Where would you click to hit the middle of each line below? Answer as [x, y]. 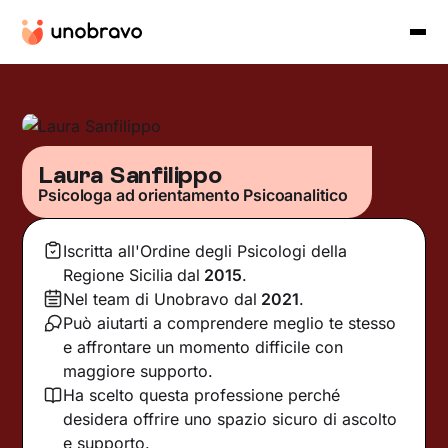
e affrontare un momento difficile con [203, 346]
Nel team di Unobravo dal [160, 298]
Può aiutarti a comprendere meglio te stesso [230, 322]
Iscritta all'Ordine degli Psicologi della [205, 250]
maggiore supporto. [138, 370]
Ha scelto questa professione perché [202, 394]
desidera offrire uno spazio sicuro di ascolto [230, 418]
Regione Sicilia [118, 274]
